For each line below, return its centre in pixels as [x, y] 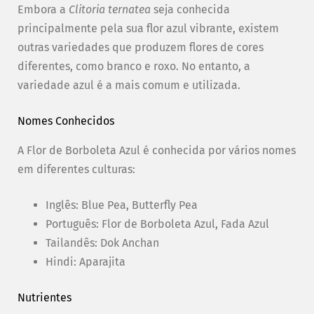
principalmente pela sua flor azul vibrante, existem [148, 28]
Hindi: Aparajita [86, 261]
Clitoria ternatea [110, 9]
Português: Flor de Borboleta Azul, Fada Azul [157, 224]
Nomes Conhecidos [66, 121]
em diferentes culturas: [76, 169]
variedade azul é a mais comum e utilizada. [129, 85]
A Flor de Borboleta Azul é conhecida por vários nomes [157, 150]
